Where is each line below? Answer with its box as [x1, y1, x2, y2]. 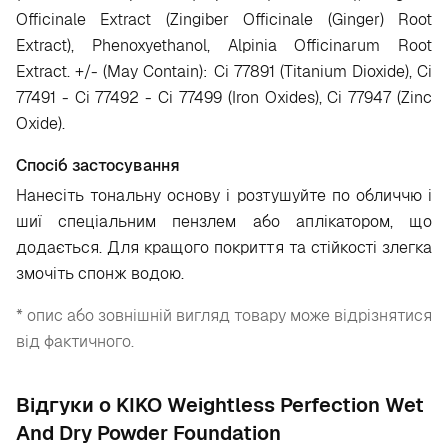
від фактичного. [16, 331, 134, 352]
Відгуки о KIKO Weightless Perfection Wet [16, 392, 424, 418]
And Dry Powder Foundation [16, 420, 281, 446]
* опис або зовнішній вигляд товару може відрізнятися [16, 305, 432, 326]
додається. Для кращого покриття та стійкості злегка [16, 237, 432, 258]
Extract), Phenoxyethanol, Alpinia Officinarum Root [16, 35, 432, 56]
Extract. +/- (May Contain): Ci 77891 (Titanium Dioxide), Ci [16, 61, 432, 82]
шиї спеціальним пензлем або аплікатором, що [16, 211, 432, 232]
